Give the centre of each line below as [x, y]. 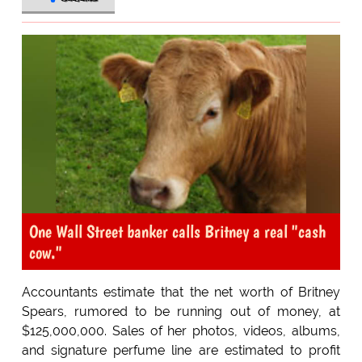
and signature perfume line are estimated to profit [181, 351]
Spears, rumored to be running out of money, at [181, 312]
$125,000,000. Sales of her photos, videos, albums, [181, 331]
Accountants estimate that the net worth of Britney [181, 293]
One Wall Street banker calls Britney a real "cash [177, 232]
